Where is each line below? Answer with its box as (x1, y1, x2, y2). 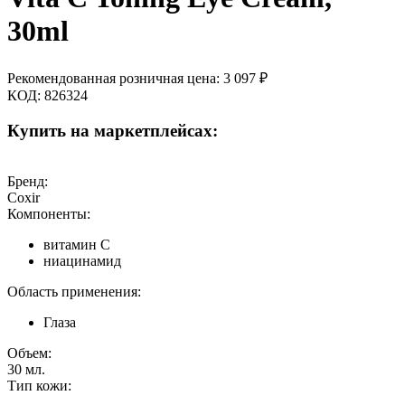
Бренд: (7, 174, 48, 190)
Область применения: (7, 284, 141, 300)
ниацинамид (43, 253, 121, 269)
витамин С (43, 237, 110, 253)
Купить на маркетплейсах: (7, 120, 218, 140)
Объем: (7, 345, 52, 362)
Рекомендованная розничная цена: (7, 70, 220, 86)
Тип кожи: (7, 378, 71, 394)
